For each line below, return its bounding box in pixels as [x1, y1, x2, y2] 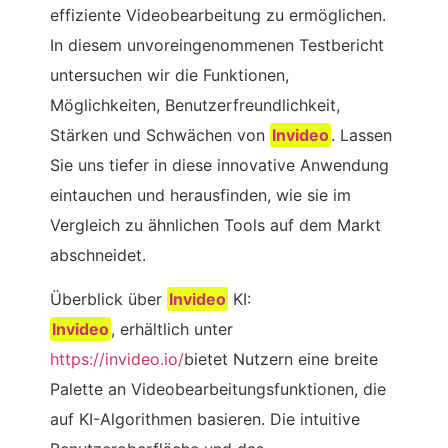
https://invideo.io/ [50, 349, 184, 370]
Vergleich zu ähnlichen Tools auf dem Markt [50, 215, 381, 235]
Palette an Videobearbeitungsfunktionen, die [50, 379, 386, 400]
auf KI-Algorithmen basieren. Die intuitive [50, 409, 360, 430]
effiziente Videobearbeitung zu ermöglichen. [50, 5, 386, 25]
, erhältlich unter [111, 319, 234, 340]
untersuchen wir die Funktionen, [50, 65, 289, 85]
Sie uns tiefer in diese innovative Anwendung [50, 155, 389, 175]
